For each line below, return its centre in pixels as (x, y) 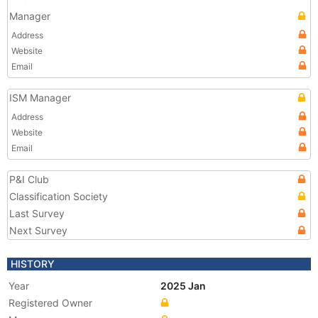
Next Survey (38, 230)
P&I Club (29, 179)
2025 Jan (184, 286)
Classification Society (59, 196)
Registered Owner (50, 303)
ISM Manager (40, 98)
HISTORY (33, 264)
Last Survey (37, 213)
